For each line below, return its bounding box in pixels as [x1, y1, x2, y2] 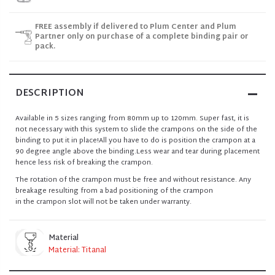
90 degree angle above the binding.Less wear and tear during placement [15, 145, 260, 158]
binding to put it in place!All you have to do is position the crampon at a [15, 134, 255, 147]
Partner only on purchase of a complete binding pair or [35, 30, 249, 44]
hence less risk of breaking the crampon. [15, 157, 153, 169]
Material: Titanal [48, 244, 106, 257]
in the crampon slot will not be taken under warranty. [15, 196, 192, 208]
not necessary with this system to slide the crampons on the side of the [15, 123, 257, 136]
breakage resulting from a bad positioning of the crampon [15, 185, 213, 197]
